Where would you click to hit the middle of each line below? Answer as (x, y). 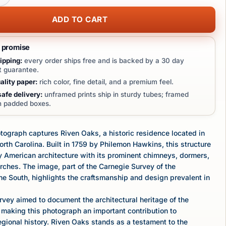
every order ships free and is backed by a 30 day (103, 60)
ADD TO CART (80, 19)
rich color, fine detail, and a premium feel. (105, 82)
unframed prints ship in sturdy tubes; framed (115, 95)
